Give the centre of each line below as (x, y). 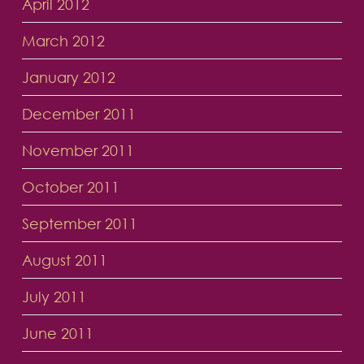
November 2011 (78, 151)
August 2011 (64, 260)
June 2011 (57, 334)
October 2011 (70, 187)
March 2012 (63, 41)
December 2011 (78, 114)
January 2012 (68, 78)
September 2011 (79, 224)
